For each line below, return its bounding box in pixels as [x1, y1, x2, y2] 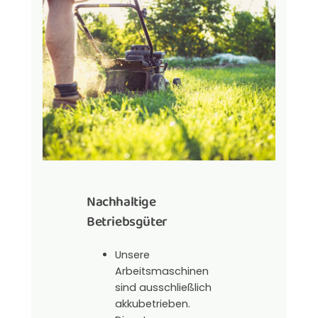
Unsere [114, 247, 150, 262]
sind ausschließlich [114, 280, 212, 295]
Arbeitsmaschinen [114, 263, 209, 278]
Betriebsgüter [86, 211, 168, 236]
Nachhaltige [86, 191, 156, 216]
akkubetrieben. [114, 296, 190, 311]
